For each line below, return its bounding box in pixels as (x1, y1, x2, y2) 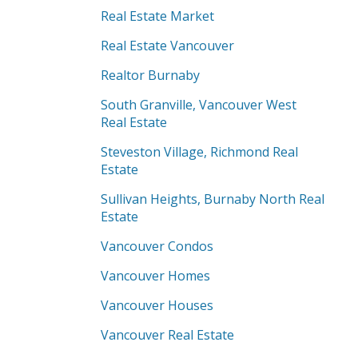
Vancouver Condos (101, 237, 213, 255)
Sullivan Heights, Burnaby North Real (101, 190, 324, 208)
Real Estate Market (101, 7, 214, 25)
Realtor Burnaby (101, 66, 200, 84)
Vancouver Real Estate (101, 326, 234, 344)
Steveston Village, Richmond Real (101, 143, 298, 161)
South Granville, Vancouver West (101, 96, 296, 113)
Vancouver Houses (101, 296, 213, 314)
